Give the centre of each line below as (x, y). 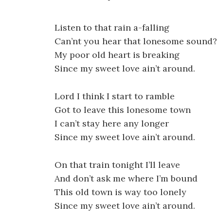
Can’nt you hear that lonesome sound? (136, 41)
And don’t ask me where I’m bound (126, 178)
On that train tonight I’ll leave (117, 164)
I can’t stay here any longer (112, 123)
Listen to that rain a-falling (112, 27)
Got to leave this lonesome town (123, 109)
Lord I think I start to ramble (115, 96)
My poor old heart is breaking (117, 55)
